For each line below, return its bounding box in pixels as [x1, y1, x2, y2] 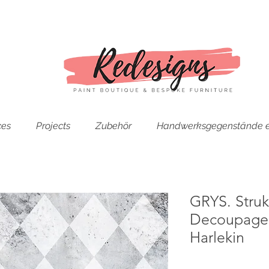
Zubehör [95, 119, 131, 131]
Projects [35, 119, 70, 131]
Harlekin [190, 228, 244, 246]
